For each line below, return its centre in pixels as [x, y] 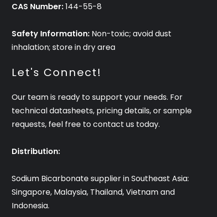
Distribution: [36, 152]
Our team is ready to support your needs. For [97, 97]
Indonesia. [31, 206]
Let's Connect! [57, 73]
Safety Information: [51, 34]
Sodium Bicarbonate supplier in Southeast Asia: [100, 179]
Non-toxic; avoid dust [131, 34]
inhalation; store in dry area [63, 47]
